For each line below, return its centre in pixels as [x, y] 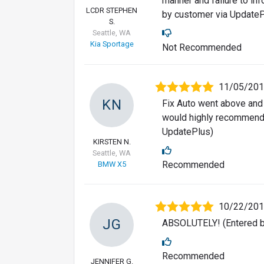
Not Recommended [202, 48]
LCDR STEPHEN [112, 11]
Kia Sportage [112, 44]
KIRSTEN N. [112, 142]
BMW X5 [112, 164]
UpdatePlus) [188, 132]
